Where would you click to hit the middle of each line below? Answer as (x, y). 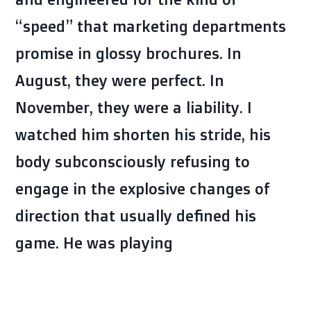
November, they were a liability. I (134, 108)
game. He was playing (94, 243)
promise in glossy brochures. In (128, 53)
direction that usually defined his (136, 216)
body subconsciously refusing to (133, 162)
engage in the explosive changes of (142, 189)
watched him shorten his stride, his (143, 135)
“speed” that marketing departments (151, 26)
